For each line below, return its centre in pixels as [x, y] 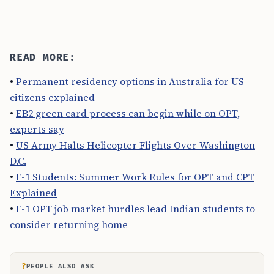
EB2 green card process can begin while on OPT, [128, 113]
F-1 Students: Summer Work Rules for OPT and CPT [135, 177]
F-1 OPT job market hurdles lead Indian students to [135, 209]
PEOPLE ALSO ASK [61, 266]
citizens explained [52, 97]
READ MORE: [43, 57]
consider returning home [69, 224]
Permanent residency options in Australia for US [130, 81]
